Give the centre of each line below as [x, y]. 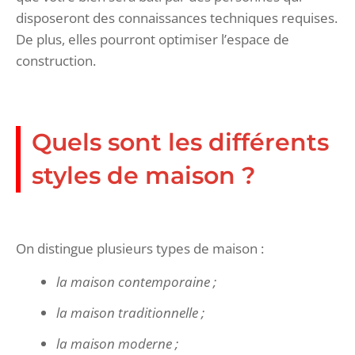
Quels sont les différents [180, 142]
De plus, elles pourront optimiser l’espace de [153, 39]
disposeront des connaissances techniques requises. [177, 17]
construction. [57, 60]
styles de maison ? [143, 175]
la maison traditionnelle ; [130, 312]
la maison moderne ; [117, 343]
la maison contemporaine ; [136, 281]
